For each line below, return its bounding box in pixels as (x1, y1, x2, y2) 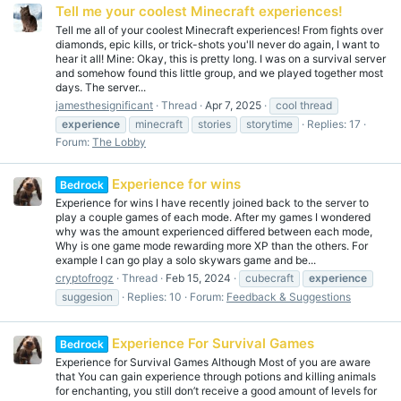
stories (198, 116, 231, 131)
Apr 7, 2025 (205, 98, 261, 112)
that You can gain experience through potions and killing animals (55, 369, 376, 383)
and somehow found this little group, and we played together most (55, 65, 383, 80)
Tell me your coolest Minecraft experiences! (55, 2, 343, 20)
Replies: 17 (307, 116, 361, 131)
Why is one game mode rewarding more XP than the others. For (55, 239, 368, 253)
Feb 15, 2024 (166, 271, 231, 286)
